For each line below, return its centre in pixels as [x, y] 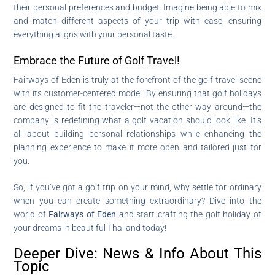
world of [31, 214]
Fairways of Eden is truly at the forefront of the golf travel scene [137, 79]
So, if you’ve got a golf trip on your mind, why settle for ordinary [137, 187]
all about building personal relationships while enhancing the [137, 134]
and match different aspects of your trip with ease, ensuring [137, 21]
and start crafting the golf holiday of [189, 214]
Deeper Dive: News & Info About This [137, 253]
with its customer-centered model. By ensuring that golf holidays [137, 93]
